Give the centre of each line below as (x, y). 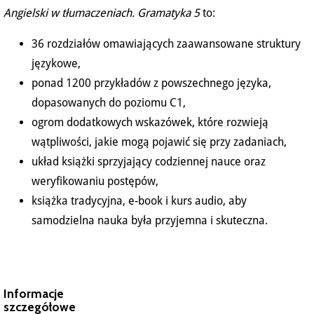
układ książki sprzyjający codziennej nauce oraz (149, 162)
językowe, (56, 64)
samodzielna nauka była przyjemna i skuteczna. (150, 221)
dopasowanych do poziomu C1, (109, 103)
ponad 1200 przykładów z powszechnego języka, (151, 83)
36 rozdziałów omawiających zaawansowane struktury (166, 44)
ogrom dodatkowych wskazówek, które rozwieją (150, 123)
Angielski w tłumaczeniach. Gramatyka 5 (102, 13)
